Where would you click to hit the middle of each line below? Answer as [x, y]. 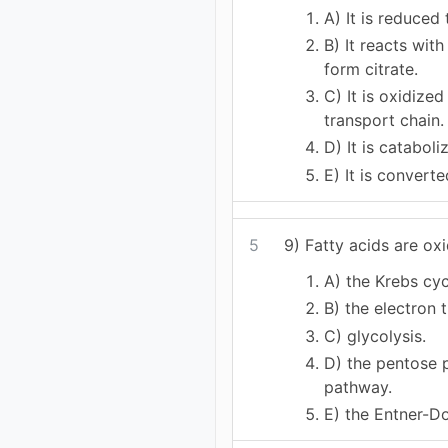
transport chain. [384, 120]
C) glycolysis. [375, 335]
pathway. [358, 386]
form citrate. [371, 68]
